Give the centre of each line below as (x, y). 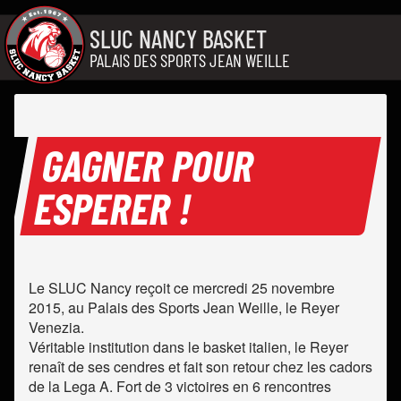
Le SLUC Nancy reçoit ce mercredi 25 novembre (182, 288)
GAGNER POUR (149, 165)
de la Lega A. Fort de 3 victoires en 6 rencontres (180, 387)
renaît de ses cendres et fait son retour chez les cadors (200, 367)
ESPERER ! (114, 208)
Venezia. (56, 328)
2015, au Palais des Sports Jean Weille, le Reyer (184, 308)
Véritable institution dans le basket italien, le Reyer (188, 347)
